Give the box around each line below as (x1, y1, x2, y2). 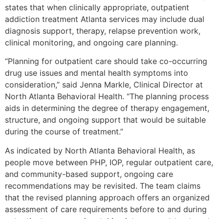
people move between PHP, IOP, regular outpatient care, (5, 157, 213, 167)
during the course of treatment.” (5, 127, 123, 137)
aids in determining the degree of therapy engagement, (5, 103, 209, 113)
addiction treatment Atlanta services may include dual (5, 14, 204, 24)
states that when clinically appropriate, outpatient (5, 2, 189, 12)
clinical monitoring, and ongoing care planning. (5, 37, 178, 47)
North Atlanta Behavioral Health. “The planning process (5, 91, 209, 102)
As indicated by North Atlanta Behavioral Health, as (5, 145, 195, 155)
